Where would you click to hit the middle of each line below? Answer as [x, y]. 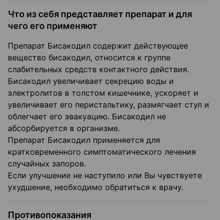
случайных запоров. [47, 164]
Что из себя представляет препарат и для [100, 14]
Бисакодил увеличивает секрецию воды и [91, 81]
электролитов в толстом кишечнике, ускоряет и [103, 93]
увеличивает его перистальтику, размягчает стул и [109, 105]
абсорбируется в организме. [64, 128]
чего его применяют [53, 26]
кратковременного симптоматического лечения [102, 152]
